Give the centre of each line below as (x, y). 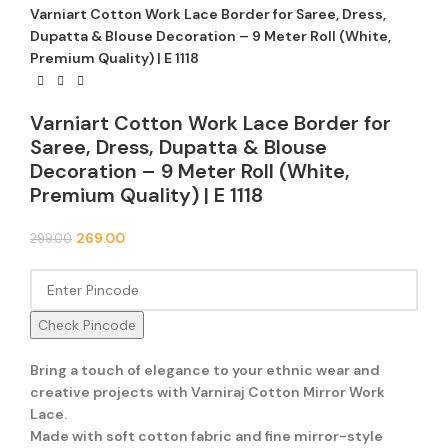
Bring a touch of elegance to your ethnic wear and (205, 370)
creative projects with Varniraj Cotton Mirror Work (207, 392)
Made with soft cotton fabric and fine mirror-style (206, 436)
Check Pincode (87, 325)
